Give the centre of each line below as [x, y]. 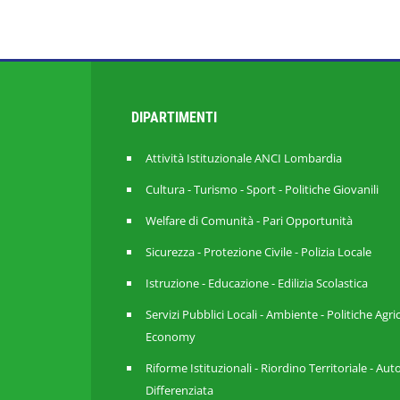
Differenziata [179, 390]
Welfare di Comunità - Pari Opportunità [249, 221]
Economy [171, 337]
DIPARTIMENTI [174, 117]
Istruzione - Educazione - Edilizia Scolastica [257, 283]
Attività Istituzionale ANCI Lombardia [244, 158]
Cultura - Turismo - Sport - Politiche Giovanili [262, 189]
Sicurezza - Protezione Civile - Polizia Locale [258, 252]
